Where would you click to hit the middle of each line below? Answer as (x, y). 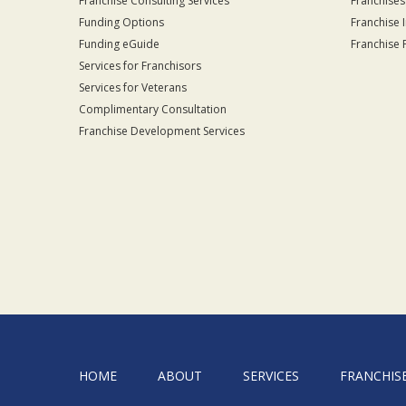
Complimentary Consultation (153, 109)
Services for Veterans (133, 87)
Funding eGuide (119, 43)
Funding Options (121, 22)
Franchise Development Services (162, 130)
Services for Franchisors (140, 65)
